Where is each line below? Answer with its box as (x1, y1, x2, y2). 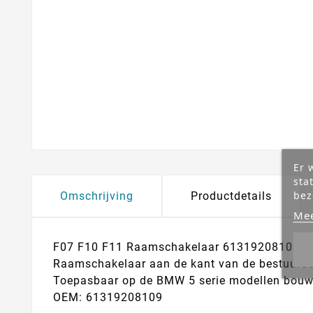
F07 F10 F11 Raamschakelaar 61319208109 (53, 240, 300, 254)
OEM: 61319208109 (53, 290, 163, 304)
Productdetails (191, 189, 272, 203)
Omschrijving (60, 189, 133, 203)
